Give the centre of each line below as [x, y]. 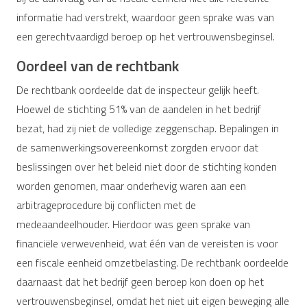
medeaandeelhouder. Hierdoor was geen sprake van [133, 224]
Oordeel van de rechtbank [98, 65]
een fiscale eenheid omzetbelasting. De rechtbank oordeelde [152, 262]
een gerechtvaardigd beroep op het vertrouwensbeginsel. [146, 36]
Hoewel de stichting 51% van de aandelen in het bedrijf [139, 109]
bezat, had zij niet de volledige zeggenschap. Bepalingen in [148, 128]
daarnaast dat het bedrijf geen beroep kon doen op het [140, 282]
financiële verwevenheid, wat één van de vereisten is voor [147, 243]
